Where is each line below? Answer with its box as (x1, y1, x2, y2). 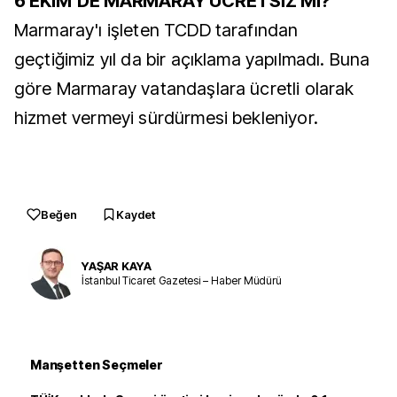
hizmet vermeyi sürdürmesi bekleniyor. (14, 107, 318, 128)
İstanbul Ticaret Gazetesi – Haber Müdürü (82, 273, 283, 287)
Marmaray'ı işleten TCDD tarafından (14, 19, 299, 41)
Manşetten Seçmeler (30, 357, 163, 372)
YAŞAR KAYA (82, 258, 152, 273)
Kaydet (116, 207, 155, 222)
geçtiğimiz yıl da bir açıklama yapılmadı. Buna (14, 49, 370, 70)
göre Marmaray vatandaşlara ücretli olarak (14, 78, 354, 99)
